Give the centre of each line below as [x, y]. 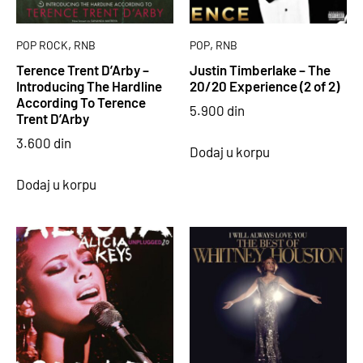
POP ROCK [42, 45]
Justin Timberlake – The [260, 69]
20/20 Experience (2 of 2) [265, 85]
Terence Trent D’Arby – [83, 69]
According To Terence [81, 102]
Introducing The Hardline [89, 85]
